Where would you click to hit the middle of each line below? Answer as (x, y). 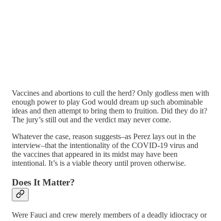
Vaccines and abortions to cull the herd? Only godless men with (110, 93)
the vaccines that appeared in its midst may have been (95, 154)
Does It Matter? (43, 182)
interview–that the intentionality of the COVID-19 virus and (105, 146)
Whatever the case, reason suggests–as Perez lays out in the (104, 137)
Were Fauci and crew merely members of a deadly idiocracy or (109, 215)
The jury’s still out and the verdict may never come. (92, 120)
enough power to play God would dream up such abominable (107, 102)
